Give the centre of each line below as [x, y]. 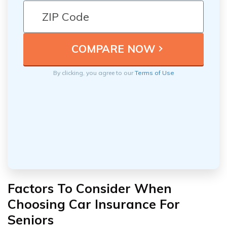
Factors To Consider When [90, 188]
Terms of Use [154, 72]
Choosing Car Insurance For [94, 204]
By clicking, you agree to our [94, 72]
